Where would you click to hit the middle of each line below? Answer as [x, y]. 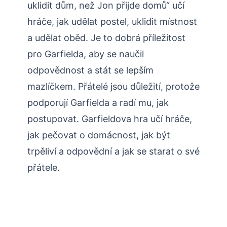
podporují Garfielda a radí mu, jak [98, 103]
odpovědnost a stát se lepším [90, 70]
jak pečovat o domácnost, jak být [99, 135]
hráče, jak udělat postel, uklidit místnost [112, 22]
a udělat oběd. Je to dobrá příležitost [106, 38]
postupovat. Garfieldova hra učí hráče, [110, 119]
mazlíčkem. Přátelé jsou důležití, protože [113, 87]
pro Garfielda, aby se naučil [86, 54]
